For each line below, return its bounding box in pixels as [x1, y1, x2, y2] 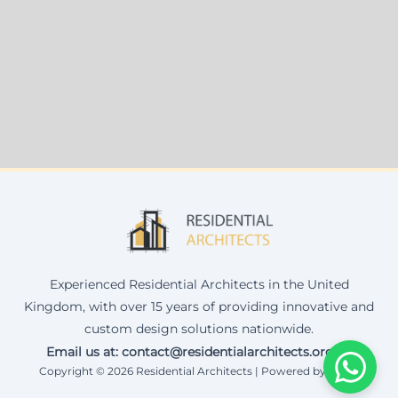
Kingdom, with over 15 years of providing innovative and [24, 298, 374, 314]
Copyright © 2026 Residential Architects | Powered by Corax [38, 363, 360, 378]
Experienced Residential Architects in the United [49, 275, 349, 292]
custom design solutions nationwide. [84, 320, 314, 337]
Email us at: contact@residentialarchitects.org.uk [46, 343, 352, 360]
